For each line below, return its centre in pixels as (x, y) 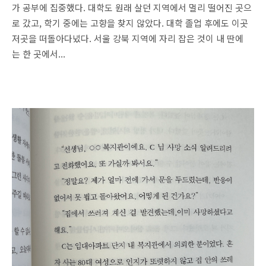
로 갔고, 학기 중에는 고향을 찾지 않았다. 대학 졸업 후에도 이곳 (130, 23)
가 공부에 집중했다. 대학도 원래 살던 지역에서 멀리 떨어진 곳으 (132, 7)
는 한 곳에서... (39, 54)
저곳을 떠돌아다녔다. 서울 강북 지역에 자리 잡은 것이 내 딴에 (128, 38)
